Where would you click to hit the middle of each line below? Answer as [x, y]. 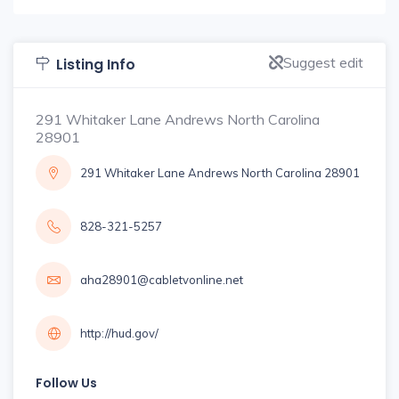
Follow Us [66, 383]
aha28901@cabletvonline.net [162, 280]
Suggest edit [323, 62]
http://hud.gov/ [119, 333]
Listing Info [96, 65]
